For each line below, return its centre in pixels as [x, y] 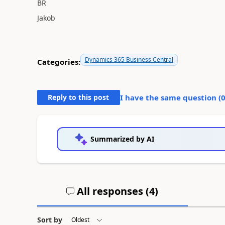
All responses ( [112, 191]
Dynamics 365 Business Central [129, 60]
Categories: [59, 62]
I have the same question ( [170, 97]
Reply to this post [79, 97]
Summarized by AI [122, 139]
